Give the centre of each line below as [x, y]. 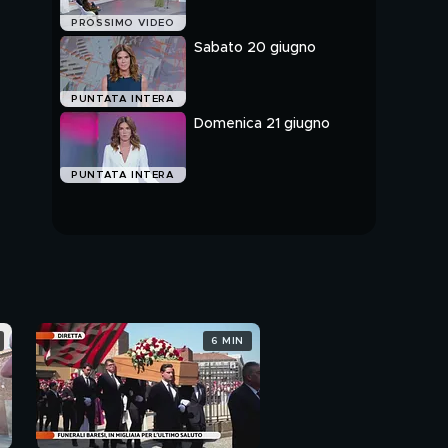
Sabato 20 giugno [255, 48]
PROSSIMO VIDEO [123, 23]
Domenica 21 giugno [262, 124]
